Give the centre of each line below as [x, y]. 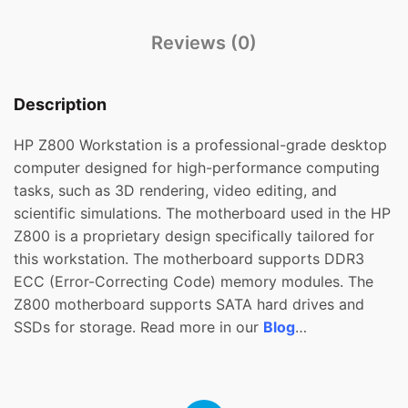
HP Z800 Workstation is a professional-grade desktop [200, 145]
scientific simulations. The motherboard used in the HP [202, 214]
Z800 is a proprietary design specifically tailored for [194, 236]
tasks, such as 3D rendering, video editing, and [175, 191]
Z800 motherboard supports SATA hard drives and [189, 305]
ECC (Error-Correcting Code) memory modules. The [194, 282]
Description [60, 105]
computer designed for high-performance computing [197, 168]
